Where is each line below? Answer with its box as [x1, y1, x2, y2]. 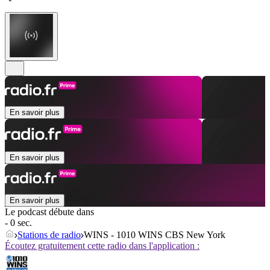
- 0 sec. [5, 218, 32, 228]
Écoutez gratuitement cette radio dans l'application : [5, 240, 199, 251]
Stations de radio [17, 230, 81, 240]
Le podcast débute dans [5, 207, 94, 218]
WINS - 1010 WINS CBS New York [84, 230, 225, 240]
